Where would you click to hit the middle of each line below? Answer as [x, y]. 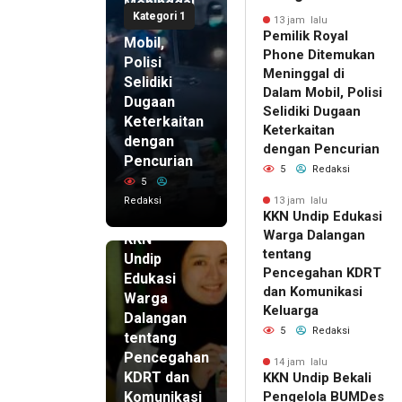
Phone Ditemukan [319, 54]
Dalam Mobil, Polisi [323, 92]
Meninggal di [304, 73]
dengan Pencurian [321, 149]
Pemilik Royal [306, 35]
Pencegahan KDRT [322, 272]
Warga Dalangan [314, 235]
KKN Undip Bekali [317, 377]
